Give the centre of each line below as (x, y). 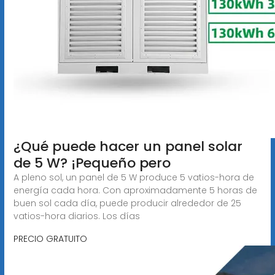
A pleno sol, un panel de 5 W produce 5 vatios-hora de (134, 177)
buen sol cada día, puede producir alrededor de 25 (127, 203)
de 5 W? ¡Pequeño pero (92, 163)
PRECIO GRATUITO (50, 238)
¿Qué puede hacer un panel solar (128, 146)
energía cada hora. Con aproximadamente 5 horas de (135, 190)
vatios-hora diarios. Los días (76, 216)
